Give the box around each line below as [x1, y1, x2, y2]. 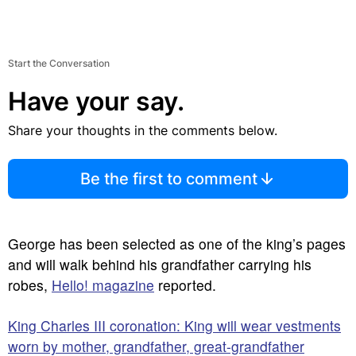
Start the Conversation [8, 57, 110, 69]
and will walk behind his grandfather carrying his [8, 254, 311, 274]
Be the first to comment [79, 169, 257, 188]
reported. [154, 275, 216, 295]
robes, [8, 275, 52, 295]
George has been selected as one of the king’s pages [8, 234, 346, 253]
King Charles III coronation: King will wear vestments [8, 315, 341, 335]
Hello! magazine [52, 275, 154, 295]
